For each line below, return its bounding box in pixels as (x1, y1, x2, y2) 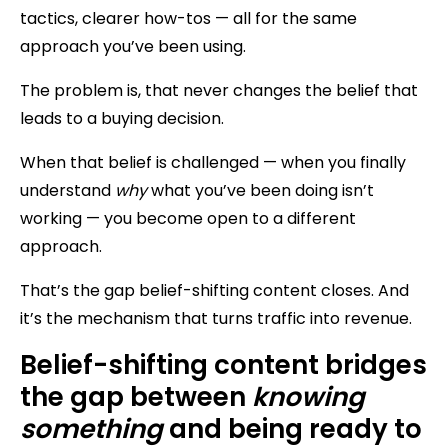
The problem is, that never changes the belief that (20, 78, 418, 102)
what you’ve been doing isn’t (147, 178, 374, 202)
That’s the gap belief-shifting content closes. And (20, 278, 409, 302)
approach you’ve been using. (20, 34, 246, 58)
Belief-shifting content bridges (20, 346, 427, 383)
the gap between (20, 378, 252, 415)
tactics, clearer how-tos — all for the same (20, 6, 357, 30)
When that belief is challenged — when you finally (20, 150, 406, 174)
